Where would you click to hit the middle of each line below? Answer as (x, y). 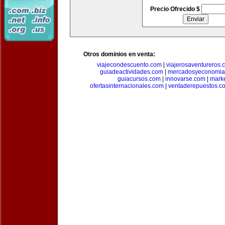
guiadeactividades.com (131, 72)
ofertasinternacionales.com (127, 86)
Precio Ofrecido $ (176, 9)
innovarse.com (185, 79)
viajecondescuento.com (129, 65)
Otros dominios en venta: (119, 54)
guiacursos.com (139, 79)
